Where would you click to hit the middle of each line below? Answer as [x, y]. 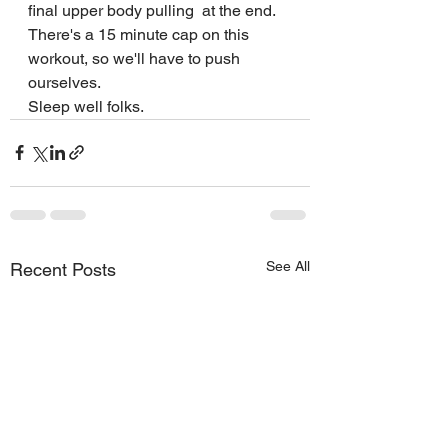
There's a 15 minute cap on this [140, 34]
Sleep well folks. [87, 106]
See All [288, 265]
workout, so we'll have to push [136, 58]
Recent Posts [63, 269]
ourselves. [64, 82]
